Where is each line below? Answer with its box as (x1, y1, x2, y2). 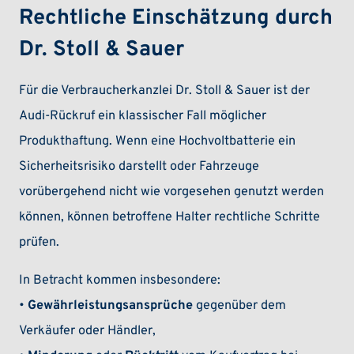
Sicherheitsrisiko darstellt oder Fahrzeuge (19, 159, 260, 175)
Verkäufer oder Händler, (19, 323, 156, 340)
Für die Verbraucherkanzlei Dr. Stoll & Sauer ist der (19, 83, 311, 100)
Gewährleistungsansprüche (28, 298, 194, 314)
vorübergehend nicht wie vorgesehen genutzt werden (19, 184, 325, 201)
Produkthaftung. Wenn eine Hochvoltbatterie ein (19, 134, 296, 150)
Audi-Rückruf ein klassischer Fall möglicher (19, 108, 267, 125)
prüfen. (19, 235, 60, 251)
